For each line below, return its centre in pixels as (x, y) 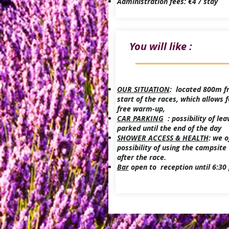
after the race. (142, 157)
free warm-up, (141, 109)
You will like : (161, 46)
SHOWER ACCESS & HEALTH (163, 138)
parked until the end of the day (169, 128)
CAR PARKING (140, 118)
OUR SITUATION (143, 89)
